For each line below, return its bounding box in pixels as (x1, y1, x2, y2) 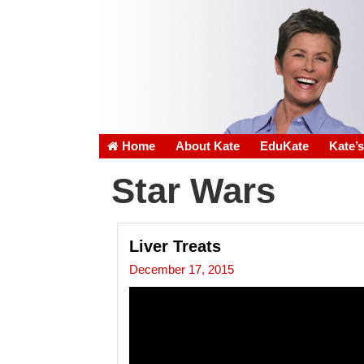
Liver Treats (129, 237, 222, 256)
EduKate (260, 140, 309, 153)
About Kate (175, 140, 240, 153)
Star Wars (111, 171, 275, 210)
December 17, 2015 (129, 263, 235, 277)
